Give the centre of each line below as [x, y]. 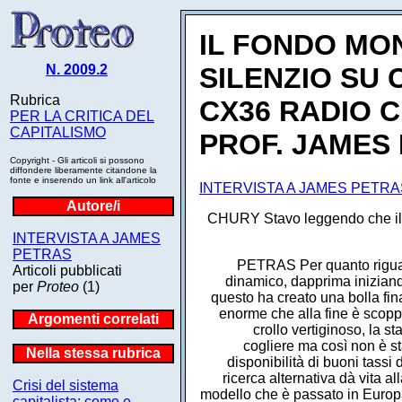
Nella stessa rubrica [93, 353]
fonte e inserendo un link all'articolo [83, 180]
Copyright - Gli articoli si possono [77, 160]
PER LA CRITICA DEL [82, 116]
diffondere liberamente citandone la [83, 170]
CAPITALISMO [58, 132]
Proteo [58, 287]
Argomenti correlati [93, 319]
